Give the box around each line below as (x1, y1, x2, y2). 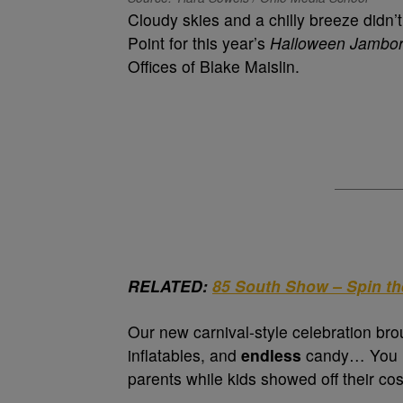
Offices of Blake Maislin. (128, 55, 300, 77)
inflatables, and (128, 344, 241, 366)
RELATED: (128, 274, 212, 297)
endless (241, 344, 301, 366)
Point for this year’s (128, 31, 270, 54)
